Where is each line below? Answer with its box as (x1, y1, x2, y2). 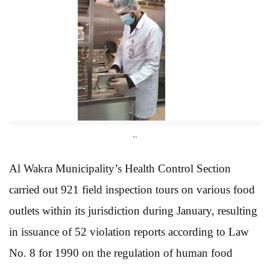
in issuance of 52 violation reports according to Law (9, 225, 249, 238)
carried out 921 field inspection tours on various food (9, 183, 255, 196)
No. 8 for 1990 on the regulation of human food (9, 246, 233, 259)
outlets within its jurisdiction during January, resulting (9, 204, 257, 217)
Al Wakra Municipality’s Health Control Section (9, 162, 231, 175)
